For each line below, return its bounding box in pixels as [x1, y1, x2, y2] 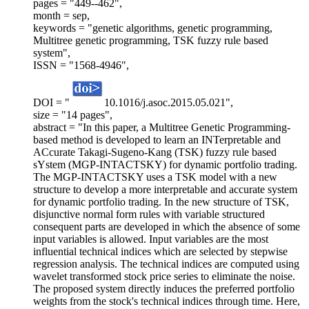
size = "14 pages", [33, 109, 112, 121]
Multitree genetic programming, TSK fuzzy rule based [33, 34, 268, 47]
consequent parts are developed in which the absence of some [33, 221, 300, 233]
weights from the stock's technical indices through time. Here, [33, 295, 300, 308]
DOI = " [33, 97, 70, 109]
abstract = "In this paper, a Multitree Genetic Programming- [33, 121, 290, 134]
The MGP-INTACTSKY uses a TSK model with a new [33, 171, 277, 183]
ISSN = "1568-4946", [33, 59, 129, 72]
